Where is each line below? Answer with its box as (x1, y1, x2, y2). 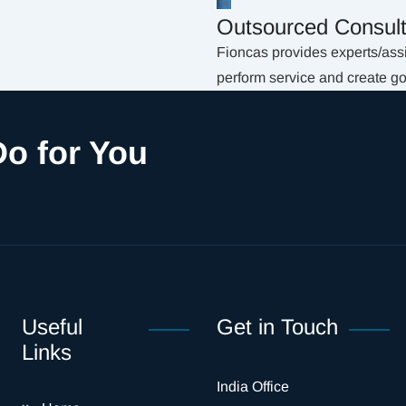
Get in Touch (217, 314, 338, 339)
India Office (217, 379, 289, 394)
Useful (22, 314, 82, 339)
